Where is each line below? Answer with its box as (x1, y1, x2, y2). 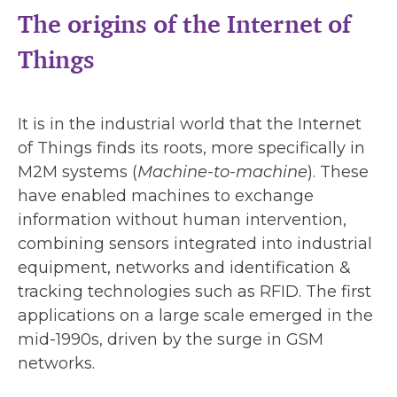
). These (307, 161, 369, 182)
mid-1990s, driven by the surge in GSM (18, 329, 323, 349)
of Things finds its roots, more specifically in (18, 137, 365, 158)
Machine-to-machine (137, 161, 307, 182)
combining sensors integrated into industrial (18, 233, 372, 253)
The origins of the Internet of (18, 8, 351, 39)
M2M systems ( (18, 161, 137, 182)
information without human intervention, (18, 209, 346, 230)
